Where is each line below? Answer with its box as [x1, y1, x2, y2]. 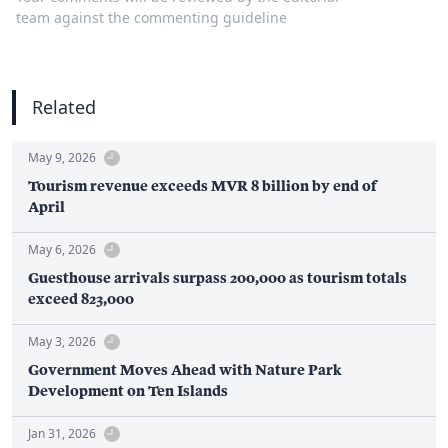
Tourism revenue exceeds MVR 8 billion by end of [28, 177, 376, 195]
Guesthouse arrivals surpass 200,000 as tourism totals [28, 269, 407, 287]
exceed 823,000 [28, 290, 134, 308]
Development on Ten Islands [28, 382, 228, 400]
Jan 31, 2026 [28, 425, 96, 443]
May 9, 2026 [28, 149, 96, 167]
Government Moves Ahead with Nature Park [28, 361, 342, 379]
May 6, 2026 [28, 241, 96, 259]
